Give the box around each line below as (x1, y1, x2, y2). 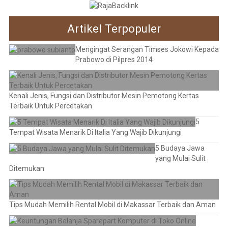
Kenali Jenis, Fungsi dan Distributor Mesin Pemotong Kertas (9, 91, 199, 100)
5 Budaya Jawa (155, 144, 205, 153)
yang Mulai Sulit (155, 154, 206, 163)
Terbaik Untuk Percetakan (9, 101, 92, 110)
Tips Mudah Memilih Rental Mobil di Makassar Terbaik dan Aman (9, 201, 216, 209)
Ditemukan (9, 164, 44, 173)
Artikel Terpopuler (67, 21, 161, 35)
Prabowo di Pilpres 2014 (75, 55, 153, 64)
